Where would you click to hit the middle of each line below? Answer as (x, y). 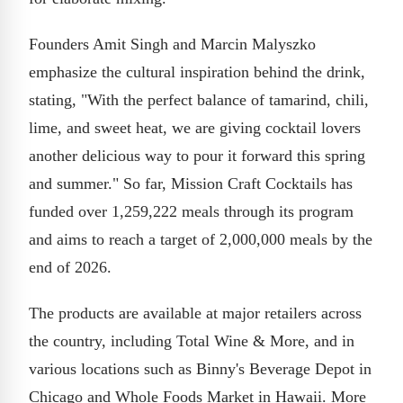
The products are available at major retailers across (195, 313)
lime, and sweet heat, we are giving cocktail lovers (195, 127)
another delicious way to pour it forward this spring (197, 155)
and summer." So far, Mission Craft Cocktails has (191, 183)
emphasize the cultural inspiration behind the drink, (197, 72)
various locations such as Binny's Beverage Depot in (200, 368)
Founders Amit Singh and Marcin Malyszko (172, 44)
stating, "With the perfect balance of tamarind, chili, (199, 99)
